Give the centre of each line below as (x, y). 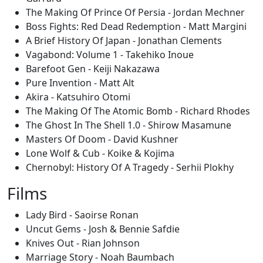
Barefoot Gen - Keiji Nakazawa (93, 69)
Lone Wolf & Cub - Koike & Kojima (100, 153)
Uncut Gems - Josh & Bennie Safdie (103, 229)
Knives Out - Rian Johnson (83, 243)
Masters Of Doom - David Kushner (102, 139)
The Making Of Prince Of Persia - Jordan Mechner (135, 12)
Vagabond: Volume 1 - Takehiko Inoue (110, 55)
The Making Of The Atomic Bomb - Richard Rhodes (138, 111)
